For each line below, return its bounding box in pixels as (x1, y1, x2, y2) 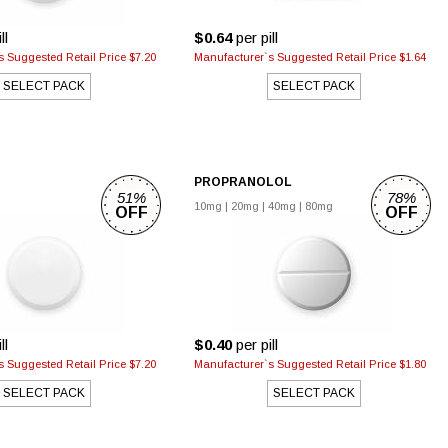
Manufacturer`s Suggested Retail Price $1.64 (194, 51, 426, 63)
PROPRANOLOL (194, 175, 292, 189)
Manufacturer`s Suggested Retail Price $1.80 (194, 358, 426, 370)
